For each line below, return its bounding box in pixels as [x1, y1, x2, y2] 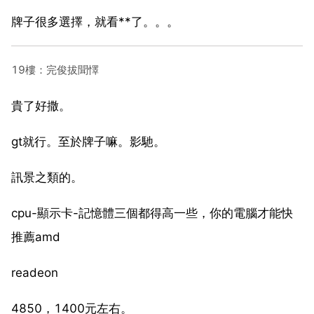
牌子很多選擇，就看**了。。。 [11, 14, 179, 29]
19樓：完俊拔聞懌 [11, 62, 99, 76]
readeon [11, 265, 58, 280]
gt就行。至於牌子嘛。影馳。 [11, 134, 165, 149]
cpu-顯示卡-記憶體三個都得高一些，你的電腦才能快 [11, 205, 293, 220]
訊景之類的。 [11, 170, 83, 184]
